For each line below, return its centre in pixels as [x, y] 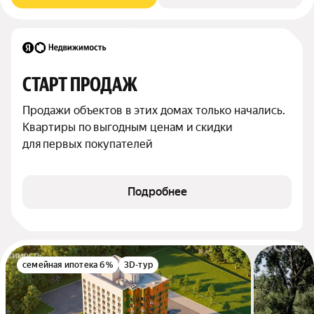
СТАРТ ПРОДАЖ [80, 84]
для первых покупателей [88, 144]
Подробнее [157, 192]
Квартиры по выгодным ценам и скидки [128, 127]
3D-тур [138, 265]
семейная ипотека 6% [68, 265]
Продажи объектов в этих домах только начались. [154, 110]
